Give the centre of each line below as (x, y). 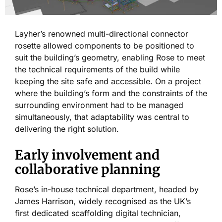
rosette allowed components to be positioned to (105, 45)
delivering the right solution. (67, 129)
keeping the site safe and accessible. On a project (108, 81)
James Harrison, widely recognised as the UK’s (103, 201)
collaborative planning (87, 169)
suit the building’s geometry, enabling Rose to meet (110, 57)
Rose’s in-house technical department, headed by (107, 189)
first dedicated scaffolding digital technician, (98, 213)
